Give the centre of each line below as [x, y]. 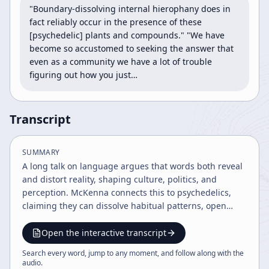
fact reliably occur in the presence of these [116, 22]
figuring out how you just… [83, 75]
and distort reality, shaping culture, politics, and [119, 179]
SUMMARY [41, 152]
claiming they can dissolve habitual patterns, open [124, 206]
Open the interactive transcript [104, 233]
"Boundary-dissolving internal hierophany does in [130, 9]
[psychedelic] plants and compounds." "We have [127, 35]
